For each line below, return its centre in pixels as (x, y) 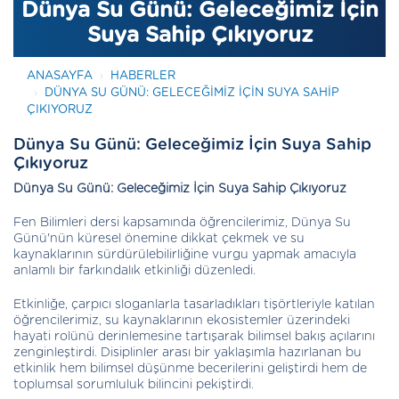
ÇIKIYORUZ (60, 110)
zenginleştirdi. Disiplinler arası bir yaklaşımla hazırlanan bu (187, 352)
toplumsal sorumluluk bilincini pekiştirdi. (134, 384)
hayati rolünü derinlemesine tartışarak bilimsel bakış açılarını (194, 336)
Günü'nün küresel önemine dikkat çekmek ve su (159, 238)
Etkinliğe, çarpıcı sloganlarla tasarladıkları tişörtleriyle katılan (194, 304)
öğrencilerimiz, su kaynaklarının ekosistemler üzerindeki (182, 320)
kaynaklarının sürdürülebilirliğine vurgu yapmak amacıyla (185, 254)
